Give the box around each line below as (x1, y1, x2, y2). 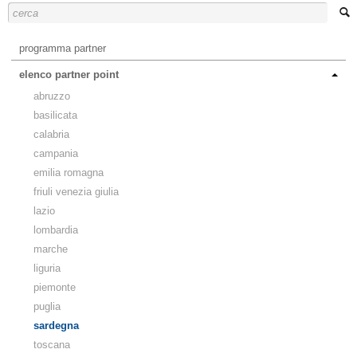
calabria (33, 128, 69, 141)
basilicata (33, 109, 77, 122)
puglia (33, 300, 61, 313)
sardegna (33, 320, 79, 332)
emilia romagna (33, 167, 104, 179)
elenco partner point (19, 69, 119, 81)
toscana (33, 339, 70, 351)
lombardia (33, 224, 78, 237)
